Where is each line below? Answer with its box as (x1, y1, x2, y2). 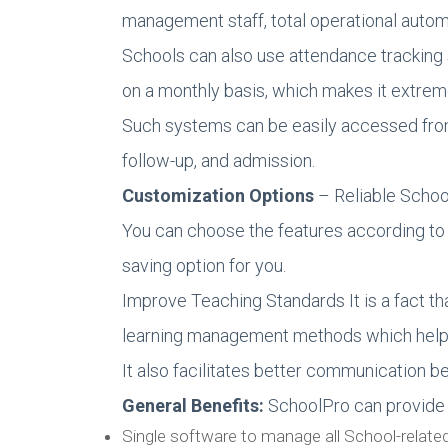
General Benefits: (122, 395, 268, 416)
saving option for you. (122, 255, 286, 276)
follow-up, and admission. (122, 150, 315, 171)
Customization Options (122, 185, 318, 206)
